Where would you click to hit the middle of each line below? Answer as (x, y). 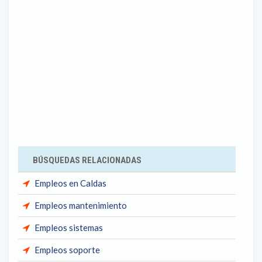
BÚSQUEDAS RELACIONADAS (87, 160)
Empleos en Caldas (70, 183)
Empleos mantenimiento (81, 205)
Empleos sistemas (69, 227)
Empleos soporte (67, 250)
